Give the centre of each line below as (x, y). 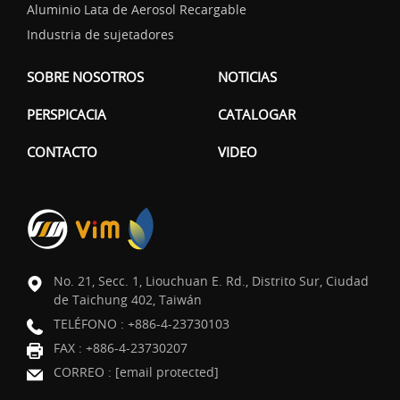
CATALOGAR (257, 114)
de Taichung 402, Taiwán (128, 299)
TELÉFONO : (91, 323)
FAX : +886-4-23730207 (121, 347)
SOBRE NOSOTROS (85, 76)
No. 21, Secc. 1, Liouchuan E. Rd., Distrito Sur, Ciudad (211, 280)
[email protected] (167, 371)
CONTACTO (62, 151)
